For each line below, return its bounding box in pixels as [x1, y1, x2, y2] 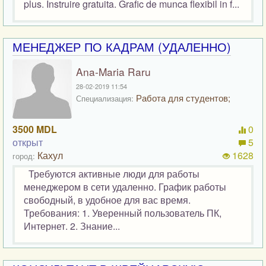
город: [12, 150, 35, 162]
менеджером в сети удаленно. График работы [24, 180, 226, 194]
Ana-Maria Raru [76, 64, 151, 80]
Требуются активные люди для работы [24, 167, 199, 181]
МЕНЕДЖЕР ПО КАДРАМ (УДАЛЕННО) [12, 38, 231, 56]
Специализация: [76, 93, 134, 104]
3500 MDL [12, 122, 57, 137]
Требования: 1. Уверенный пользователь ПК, [24, 206, 221, 220]
